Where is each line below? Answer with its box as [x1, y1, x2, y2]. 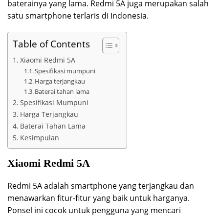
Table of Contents [13, 37, 90, 51]
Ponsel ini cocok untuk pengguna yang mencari [7, 205, 181, 216]
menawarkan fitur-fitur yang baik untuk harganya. [7, 193, 190, 204]
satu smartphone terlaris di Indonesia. [7, 10, 149, 22]
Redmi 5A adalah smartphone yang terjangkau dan [7, 180, 194, 192]
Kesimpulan [20, 133, 59, 143]
